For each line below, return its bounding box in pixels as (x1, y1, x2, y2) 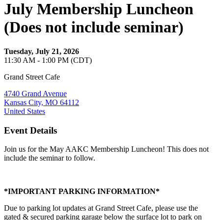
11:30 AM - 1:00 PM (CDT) (4, 55, 92, 64)
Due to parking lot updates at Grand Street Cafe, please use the (4, 204, 198, 213)
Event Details (4, 125, 57, 136)
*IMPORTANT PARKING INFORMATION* (4, 187, 160, 196)
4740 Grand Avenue (4, 89, 67, 98)
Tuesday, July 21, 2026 (4, 47, 79, 55)
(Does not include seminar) (4, 18, 184, 36)
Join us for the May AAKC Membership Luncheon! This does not (4, 145, 209, 154)
